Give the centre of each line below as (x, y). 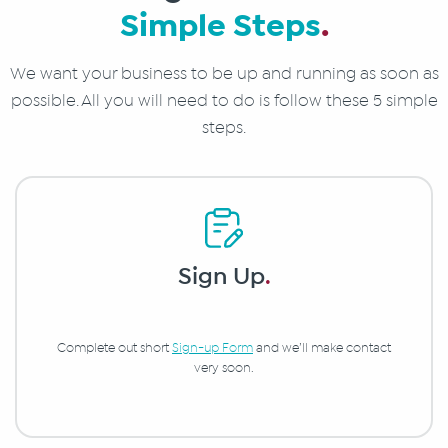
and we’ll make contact (322, 348)
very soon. (224, 368)
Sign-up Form (212, 348)
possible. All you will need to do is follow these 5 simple (224, 100)
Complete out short (114, 348)
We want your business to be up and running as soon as (224, 73)
